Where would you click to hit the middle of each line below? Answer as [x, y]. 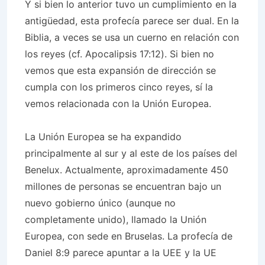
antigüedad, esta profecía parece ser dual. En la [132, 21]
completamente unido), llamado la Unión [116, 219]
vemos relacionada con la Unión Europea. [118, 104]
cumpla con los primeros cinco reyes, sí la [119, 87]
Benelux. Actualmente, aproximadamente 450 [127, 170]
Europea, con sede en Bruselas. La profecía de [129, 236]
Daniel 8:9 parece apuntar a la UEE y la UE [121, 253]
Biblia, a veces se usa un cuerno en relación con [132, 37]
